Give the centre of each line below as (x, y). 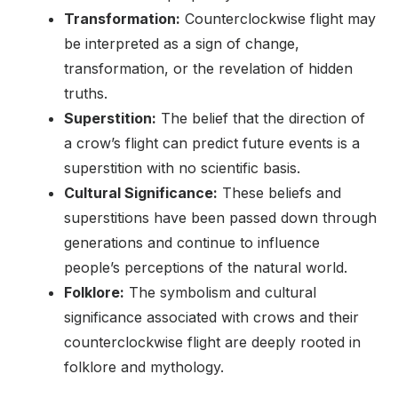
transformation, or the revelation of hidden (208, 69)
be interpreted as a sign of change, (182, 44)
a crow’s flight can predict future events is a (212, 143)
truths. (86, 94)
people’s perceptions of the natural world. (206, 268)
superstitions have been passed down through (220, 218)
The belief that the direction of (261, 119)
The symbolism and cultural (220, 293)
